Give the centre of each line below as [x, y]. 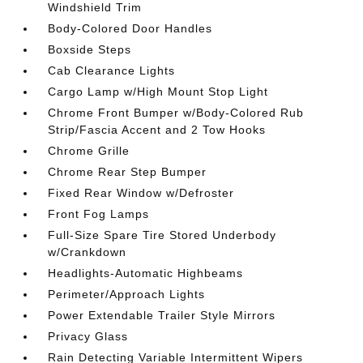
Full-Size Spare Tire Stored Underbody [162, 235]
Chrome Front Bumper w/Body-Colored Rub [176, 113]
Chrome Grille [89, 151]
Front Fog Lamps [99, 214]
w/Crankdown [88, 252]
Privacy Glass [88, 336]
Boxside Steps [90, 49]
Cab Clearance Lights [112, 70]
